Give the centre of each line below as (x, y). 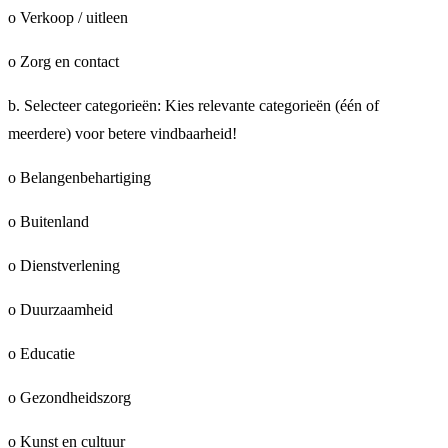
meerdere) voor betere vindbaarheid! (122, 134)
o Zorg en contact (63, 62)
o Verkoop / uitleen (68, 18)
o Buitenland (48, 222)
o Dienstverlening (64, 266)
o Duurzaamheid (60, 310)
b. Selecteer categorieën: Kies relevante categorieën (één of (193, 106)
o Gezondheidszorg (69, 398)
